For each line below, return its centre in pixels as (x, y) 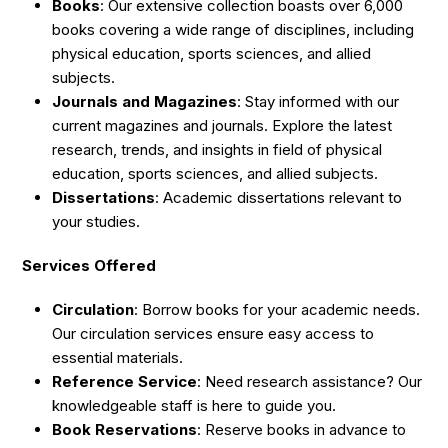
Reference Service (125, 381)
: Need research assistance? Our (310, 381)
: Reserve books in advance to (302, 429)
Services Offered (89, 265)
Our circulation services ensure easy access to (213, 333)
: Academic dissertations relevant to (279, 197)
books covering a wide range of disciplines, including (233, 29)
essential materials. (118, 357)
